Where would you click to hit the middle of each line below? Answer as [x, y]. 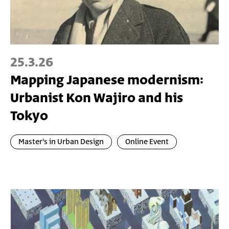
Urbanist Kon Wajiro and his [97, 98]
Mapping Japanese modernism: [107, 80]
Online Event [147, 142]
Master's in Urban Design [61, 142]
